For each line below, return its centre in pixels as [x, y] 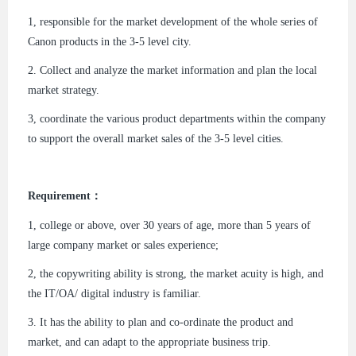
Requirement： [65, 196]
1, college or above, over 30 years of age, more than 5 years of [169, 225]
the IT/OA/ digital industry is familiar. [114, 293]
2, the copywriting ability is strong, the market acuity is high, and [176, 273]
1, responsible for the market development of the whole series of [173, 21]
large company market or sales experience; [123, 245]
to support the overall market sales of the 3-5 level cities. [156, 139]
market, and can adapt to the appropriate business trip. [149, 342]
